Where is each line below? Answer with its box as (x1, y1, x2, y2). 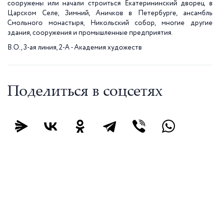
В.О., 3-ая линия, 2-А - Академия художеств (7, 44, 142, 51)
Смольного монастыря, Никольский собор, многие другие (7, 20, 213, 27)
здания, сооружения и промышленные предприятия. (7, 29, 173, 36)
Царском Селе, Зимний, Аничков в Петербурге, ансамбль (7, 10, 213, 17)
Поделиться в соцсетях (7, 85, 163, 100)
